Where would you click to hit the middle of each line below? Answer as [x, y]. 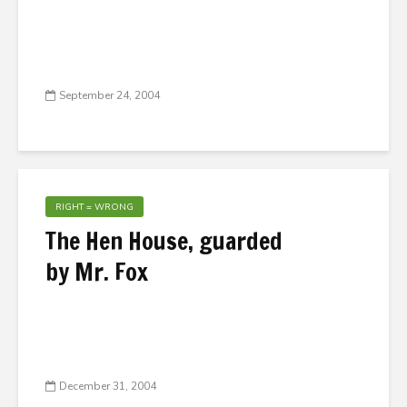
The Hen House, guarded [164, 241]
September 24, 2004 [109, 96]
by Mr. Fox [97, 272]
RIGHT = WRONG [94, 207]
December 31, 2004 [108, 387]
